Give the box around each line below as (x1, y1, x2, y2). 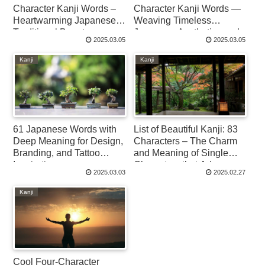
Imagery (134, 39, 168, 50)
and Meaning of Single (134, 148, 229, 159)
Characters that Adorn (134, 160, 226, 170)
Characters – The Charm (134, 136, 238, 147)
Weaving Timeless (134, 15, 212, 26)
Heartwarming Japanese (13, 15, 117, 26)
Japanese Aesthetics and (134, 27, 240, 38)
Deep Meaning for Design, (13, 136, 124, 147)
